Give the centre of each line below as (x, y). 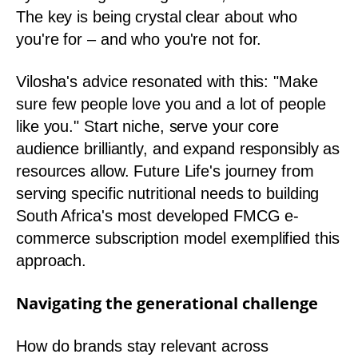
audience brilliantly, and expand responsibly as (178, 149)
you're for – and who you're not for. (139, 39)
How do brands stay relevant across (142, 346)
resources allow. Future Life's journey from (165, 171)
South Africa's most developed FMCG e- (158, 216)
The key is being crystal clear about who (157, 16)
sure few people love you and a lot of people (171, 104)
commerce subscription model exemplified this (178, 238)
